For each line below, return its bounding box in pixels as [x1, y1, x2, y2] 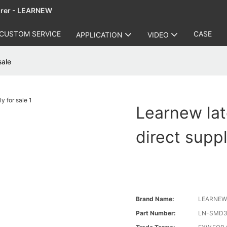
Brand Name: [136, 195, 175, 203]
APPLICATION [76, 30, 123, 39]
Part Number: [136, 209, 176, 217]
